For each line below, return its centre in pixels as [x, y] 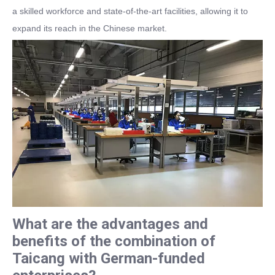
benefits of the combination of [114, 241]
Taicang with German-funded [109, 258]
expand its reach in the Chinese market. [90, 28]
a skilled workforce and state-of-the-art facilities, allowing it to [130, 11]
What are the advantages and [110, 224]
